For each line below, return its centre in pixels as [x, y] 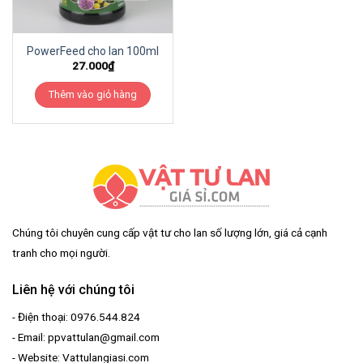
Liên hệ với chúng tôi [73, 289]
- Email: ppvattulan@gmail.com [85, 337]
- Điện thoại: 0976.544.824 [76, 316]
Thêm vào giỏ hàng [93, 94]
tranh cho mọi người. [61, 253]
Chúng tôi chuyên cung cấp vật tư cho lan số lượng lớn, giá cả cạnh [169, 233]
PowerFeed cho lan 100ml [93, 51]
